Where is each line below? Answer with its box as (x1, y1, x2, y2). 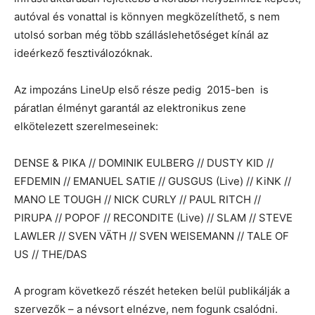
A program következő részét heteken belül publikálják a (14, 284, 290, 298)
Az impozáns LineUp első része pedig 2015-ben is (14, 83, 269, 97)
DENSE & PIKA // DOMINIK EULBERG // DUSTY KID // (14, 156, 274, 170)
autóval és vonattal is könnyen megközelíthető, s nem (14, 10, 280, 24)
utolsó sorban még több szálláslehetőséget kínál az (14, 28, 269, 42)
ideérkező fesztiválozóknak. (14, 46, 153, 60)
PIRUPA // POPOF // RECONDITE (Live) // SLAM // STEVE (14, 211, 292, 225)
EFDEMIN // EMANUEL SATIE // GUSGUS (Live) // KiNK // (14, 174, 291, 188)
